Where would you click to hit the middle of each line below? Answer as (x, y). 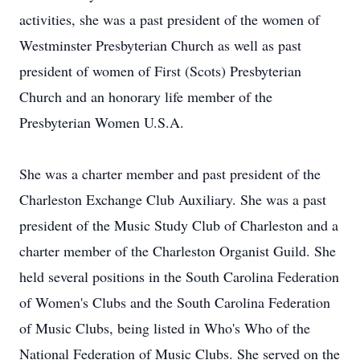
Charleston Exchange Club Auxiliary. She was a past (173, 199)
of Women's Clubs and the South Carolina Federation (175, 302)
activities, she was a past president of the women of (170, 19)
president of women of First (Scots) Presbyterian (160, 71)
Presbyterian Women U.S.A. (102, 122)
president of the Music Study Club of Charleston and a (179, 225)
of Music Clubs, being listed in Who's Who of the (165, 328)
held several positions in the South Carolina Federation (179, 276)
